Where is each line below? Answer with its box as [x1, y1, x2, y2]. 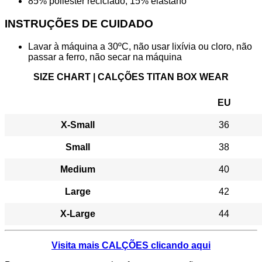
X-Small [61, 119, 95, 130]
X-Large [60, 208, 95, 219]
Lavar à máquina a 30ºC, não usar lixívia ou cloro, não [28, 41, 252, 51]
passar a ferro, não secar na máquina [28, 51, 182, 62]
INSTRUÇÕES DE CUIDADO [5, 18, 153, 30]
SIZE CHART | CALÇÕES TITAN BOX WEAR [33, 71, 229, 82]
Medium [60, 164, 95, 174]
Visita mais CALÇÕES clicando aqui [51, 240, 211, 250]
